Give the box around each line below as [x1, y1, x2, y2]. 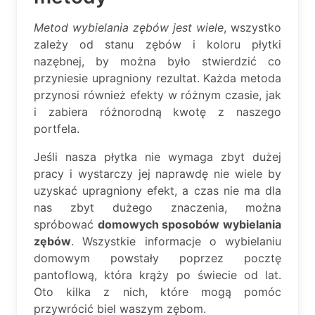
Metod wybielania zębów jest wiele [34, 20, 224, 34]
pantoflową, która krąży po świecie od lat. [34, 267, 281, 282]
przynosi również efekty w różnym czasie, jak [34, 87, 281, 102]
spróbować [34, 217, 98, 231]
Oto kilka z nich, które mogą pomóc [34, 284, 281, 299]
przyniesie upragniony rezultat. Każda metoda [34, 70, 281, 85]
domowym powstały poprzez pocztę [34, 250, 281, 265]
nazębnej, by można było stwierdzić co [34, 53, 281, 68]
